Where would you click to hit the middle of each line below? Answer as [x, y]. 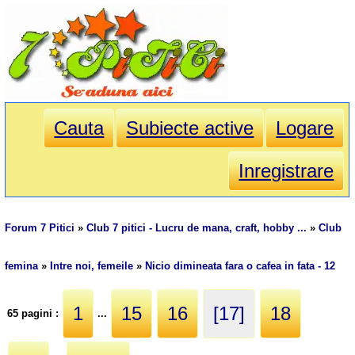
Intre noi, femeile [92, 266]
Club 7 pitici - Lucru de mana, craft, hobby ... [197, 228]
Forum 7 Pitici [40, 228]
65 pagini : [35, 313]
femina [22, 266]
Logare [305, 128]
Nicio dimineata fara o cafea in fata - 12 [240, 266]
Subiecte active [190, 128]
